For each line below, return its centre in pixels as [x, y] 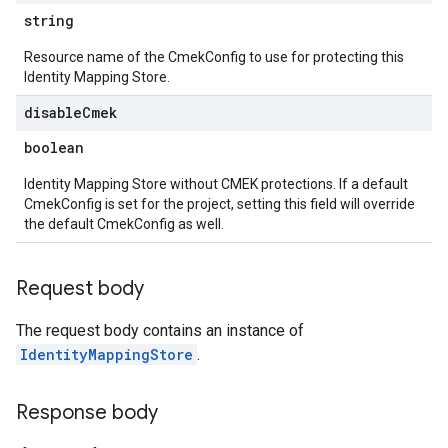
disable [53, 112]
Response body [87, 412]
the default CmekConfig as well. [124, 224]
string [49, 20]
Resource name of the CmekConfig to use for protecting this [214, 57]
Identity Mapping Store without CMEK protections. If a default [216, 184]
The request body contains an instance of [160, 330]
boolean [54, 147]
